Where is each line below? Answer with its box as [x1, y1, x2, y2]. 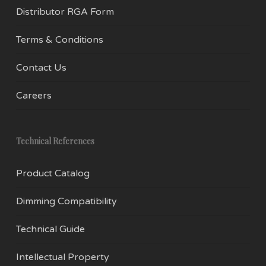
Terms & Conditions [15, 34, 103, 46]
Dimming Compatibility [15, 195, 117, 207]
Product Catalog [15, 167, 90, 179]
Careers [15, 90, 52, 102]
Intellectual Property [15, 251, 109, 263]
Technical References [15, 135, 94, 147]
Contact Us [15, 62, 66, 74]
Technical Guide [15, 223, 85, 235]
